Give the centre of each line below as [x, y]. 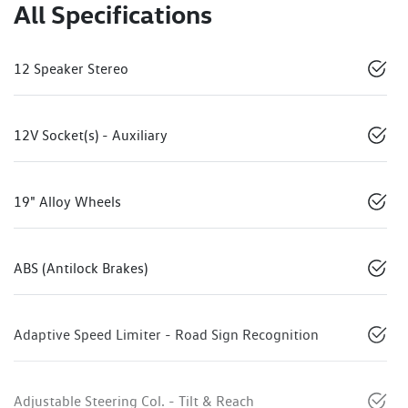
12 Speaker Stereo [71, 68]
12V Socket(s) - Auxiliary [91, 135]
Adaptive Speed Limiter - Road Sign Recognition [166, 334]
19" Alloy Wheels [67, 201]
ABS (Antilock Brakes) [81, 268]
